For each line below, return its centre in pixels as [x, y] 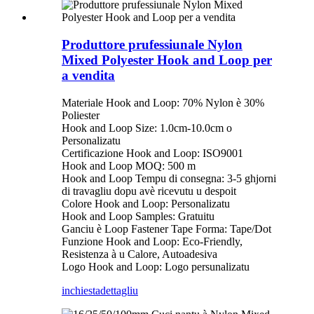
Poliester [81, 115]
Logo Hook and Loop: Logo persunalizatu [156, 266]
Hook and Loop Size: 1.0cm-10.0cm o [147, 128]
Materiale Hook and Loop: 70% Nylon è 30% [163, 102]
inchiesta [81, 290]
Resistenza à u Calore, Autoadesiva [139, 254]
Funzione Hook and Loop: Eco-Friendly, [152, 241]
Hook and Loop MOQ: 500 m [129, 165]
